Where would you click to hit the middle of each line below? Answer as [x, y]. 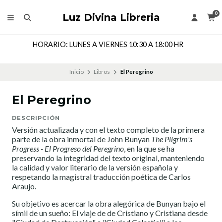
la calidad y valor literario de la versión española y [95, 167]
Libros [102, 72]
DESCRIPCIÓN [36, 118]
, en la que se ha [149, 149]
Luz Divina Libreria [111, 17]
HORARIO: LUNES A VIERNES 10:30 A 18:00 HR [108, 45]
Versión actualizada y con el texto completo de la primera [108, 130]
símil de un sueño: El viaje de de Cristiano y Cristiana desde [110, 213]
